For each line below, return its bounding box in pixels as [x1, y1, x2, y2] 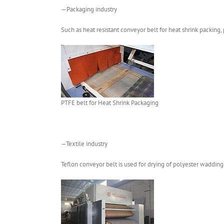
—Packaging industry [61, 4, 117, 13]
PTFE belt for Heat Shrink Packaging [61, 98, 158, 107]
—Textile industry [61, 139, 107, 148]
